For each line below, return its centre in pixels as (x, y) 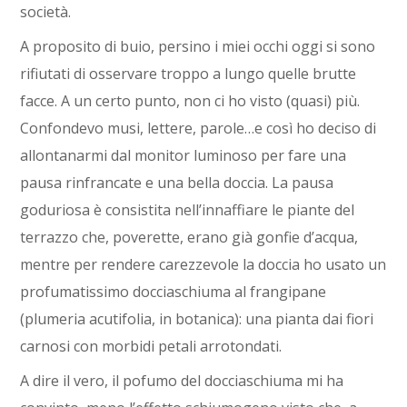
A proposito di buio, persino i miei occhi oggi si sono (198, 46)
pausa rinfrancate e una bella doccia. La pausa (177, 183)
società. (46, 12)
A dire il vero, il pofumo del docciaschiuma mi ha (182, 381)
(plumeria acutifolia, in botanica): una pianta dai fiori (197, 319)
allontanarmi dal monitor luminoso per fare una (184, 155)
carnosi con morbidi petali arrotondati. (151, 346)
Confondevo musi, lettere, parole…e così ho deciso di (199, 128)
